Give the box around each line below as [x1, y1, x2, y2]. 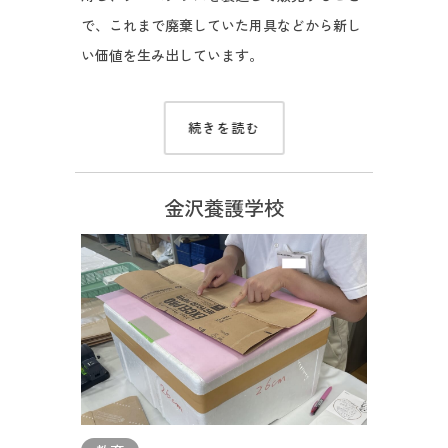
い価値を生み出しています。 [80, 46, 263, 64]
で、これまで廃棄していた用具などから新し [80, 16, 361, 34]
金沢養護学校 [164, 195, 284, 221]
